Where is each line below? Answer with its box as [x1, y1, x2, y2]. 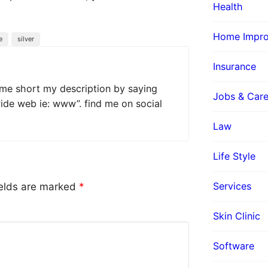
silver [17, 34, 34, 43]
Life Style [213, 150, 255, 162]
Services [213, 179, 251, 192]
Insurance [213, 60, 256, 72]
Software [213, 239, 254, 252]
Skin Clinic [213, 209, 260, 222]
